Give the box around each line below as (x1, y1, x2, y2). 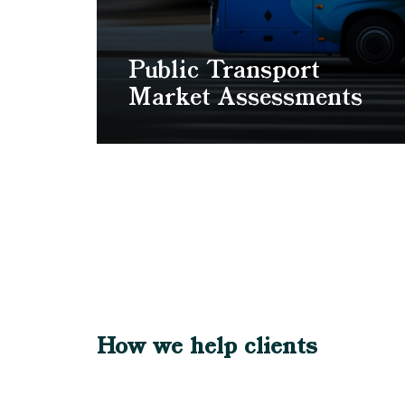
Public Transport (128, 53, 320, 90)
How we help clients (97, 330, 317, 366)
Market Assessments (128, 80, 363, 118)
